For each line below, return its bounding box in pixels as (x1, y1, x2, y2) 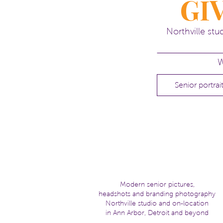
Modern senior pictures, (119, 181, 195, 188)
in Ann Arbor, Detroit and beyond (106, 209, 209, 217)
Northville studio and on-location (106, 200, 209, 207)
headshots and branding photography (99, 190, 216, 198)
